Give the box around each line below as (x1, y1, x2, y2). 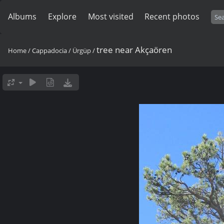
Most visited (87, 11, 133, 22)
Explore (47, 11, 76, 22)
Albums (8, 11, 36, 22)
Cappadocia (32, 46, 67, 55)
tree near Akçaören (96, 44, 172, 55)
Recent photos (144, 11, 200, 22)
